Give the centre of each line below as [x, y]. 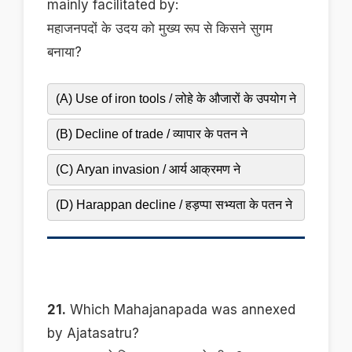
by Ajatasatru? [93, 334]
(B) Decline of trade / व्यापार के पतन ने [152, 134]
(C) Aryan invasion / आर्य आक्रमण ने [148, 170]
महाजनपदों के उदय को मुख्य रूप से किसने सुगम [160, 29]
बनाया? [64, 52]
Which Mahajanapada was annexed [181, 310]
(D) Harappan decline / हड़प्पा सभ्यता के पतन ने [174, 205]
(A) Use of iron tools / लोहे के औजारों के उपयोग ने [176, 99]
